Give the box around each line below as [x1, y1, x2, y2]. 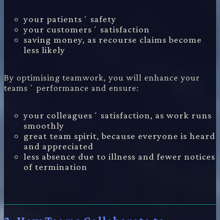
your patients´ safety [24, 13, 116, 24]
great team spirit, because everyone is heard [24, 130, 215, 141]
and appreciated [24, 140, 93, 151]
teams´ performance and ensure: [4, 82, 139, 93]
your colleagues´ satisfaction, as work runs [24, 110, 212, 120]
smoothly [24, 120, 64, 131]
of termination [24, 161, 87, 172]
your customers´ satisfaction [24, 24, 150, 34]
